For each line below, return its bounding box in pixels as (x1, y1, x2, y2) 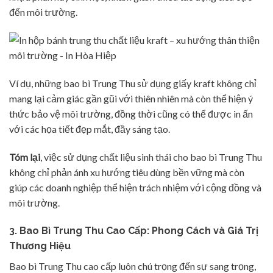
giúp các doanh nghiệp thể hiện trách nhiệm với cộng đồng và (9, 181, 261, 193)
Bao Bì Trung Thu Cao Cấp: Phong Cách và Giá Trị (19, 224, 258, 236)
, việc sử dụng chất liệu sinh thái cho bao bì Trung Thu (40, 151, 262, 163)
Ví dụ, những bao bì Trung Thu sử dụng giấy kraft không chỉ (9, 77, 257, 90)
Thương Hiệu (9, 239, 71, 252)
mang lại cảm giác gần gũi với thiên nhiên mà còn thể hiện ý (9, 93, 253, 105)
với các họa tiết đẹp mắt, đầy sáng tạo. (9, 123, 170, 135)
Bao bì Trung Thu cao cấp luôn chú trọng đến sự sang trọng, (9, 260, 256, 272)
